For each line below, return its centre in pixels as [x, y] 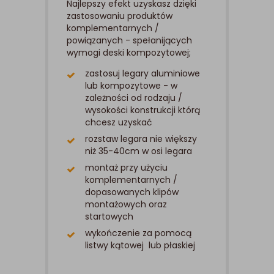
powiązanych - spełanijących [129, 41]
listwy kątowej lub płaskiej [140, 246]
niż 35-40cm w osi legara [139, 151]
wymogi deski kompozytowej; [129, 53]
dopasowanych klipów [132, 192]
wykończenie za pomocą [138, 233]
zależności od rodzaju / [134, 98]
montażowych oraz [126, 205]
